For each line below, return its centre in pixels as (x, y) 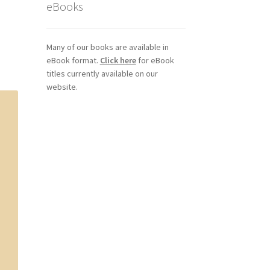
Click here (118, 61)
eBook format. (73, 61)
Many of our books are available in (107, 47)
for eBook (155, 61)
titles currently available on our (102, 74)
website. (62, 87)
